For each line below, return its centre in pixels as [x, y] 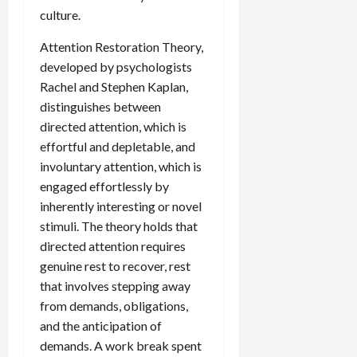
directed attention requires [113, 245]
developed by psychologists [116, 66]
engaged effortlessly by [104, 186]
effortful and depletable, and [118, 146]
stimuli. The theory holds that [119, 226]
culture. [60, 14]
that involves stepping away [115, 285]
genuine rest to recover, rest [115, 265]
